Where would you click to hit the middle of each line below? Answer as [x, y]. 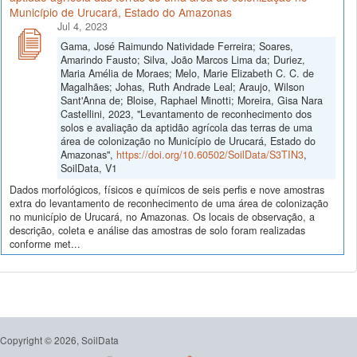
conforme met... [45, 244]
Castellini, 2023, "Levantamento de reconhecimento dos [186, 114]
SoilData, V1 [89, 168]
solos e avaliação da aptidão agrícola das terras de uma [186, 127]
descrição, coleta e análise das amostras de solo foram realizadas [157, 231]
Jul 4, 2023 [82, 26]
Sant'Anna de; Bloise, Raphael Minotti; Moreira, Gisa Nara [192, 100]
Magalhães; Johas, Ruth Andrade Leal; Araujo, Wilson [182, 86]
